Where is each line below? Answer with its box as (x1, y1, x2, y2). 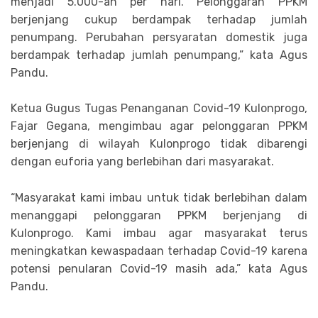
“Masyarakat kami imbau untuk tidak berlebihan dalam (11, 190, 307, 204)
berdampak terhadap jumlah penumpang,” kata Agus (11, 48, 307, 62)
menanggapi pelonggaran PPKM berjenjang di (11, 208, 307, 222)
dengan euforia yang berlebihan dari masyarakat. (11, 155, 274, 169)
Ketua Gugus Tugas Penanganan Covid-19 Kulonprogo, (11, 102, 307, 116)
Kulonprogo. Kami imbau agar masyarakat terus (11, 226, 307, 240)
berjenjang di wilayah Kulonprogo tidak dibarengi (11, 137, 307, 151)
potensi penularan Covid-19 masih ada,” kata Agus (11, 261, 307, 275)
